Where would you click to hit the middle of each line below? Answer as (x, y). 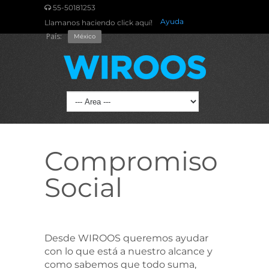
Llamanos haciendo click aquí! (98, 23)
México (85, 36)
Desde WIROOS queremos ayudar (126, 238)
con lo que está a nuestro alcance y (128, 251)
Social (83, 187)
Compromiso (131, 161)
